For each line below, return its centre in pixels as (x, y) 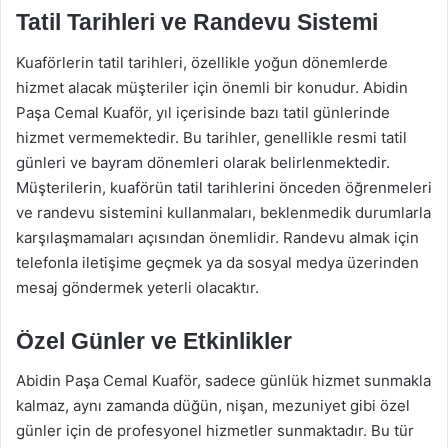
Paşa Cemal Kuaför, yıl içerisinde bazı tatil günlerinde (203, 112)
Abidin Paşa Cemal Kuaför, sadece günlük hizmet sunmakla (223, 380)
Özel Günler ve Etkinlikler (154, 340)
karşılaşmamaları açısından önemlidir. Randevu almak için (217, 237)
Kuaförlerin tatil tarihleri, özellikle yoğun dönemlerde (202, 62)
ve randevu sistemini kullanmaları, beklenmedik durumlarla (223, 212)
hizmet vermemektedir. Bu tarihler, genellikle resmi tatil (211, 137)
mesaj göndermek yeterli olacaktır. (137, 287)
